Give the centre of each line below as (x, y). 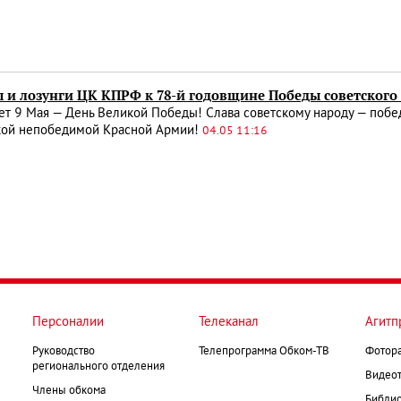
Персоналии (68, 322)
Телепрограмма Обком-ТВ (264, 351)
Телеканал (229, 322)
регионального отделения (98, 367)
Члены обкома (69, 391)
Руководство (64, 351)
